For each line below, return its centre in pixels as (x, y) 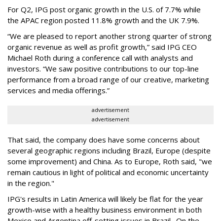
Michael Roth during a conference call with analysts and (100, 58)
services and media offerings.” (59, 91)
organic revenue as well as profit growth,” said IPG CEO (102, 47)
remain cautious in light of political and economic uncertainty (108, 172)
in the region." (31, 183)
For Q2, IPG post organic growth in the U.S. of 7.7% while (104, 10)
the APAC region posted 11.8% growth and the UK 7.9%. (103, 20)
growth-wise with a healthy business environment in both (105, 210)
